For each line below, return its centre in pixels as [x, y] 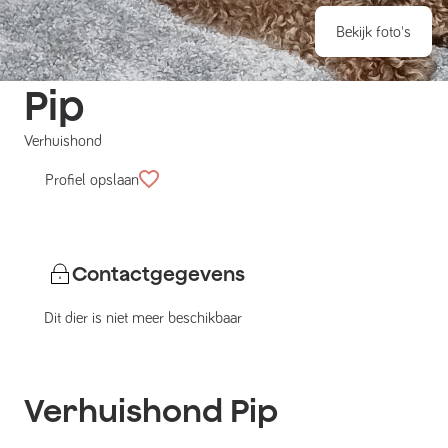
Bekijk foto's [373, 32]
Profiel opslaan [92, 180]
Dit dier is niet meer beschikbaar [143, 318]
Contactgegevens [158, 274]
